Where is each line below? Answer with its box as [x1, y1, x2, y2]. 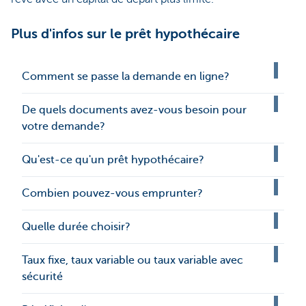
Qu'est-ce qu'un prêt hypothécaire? [22, 154, 204, 166]
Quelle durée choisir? [22, 221, 130, 233]
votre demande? [22, 120, 105, 133]
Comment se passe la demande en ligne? [22, 70, 229, 83]
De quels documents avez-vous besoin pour [22, 104, 247, 116]
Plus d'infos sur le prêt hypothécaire [11, 26, 240, 42]
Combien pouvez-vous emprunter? [22, 187, 203, 199]
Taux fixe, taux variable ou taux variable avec [22, 254, 243, 266]
